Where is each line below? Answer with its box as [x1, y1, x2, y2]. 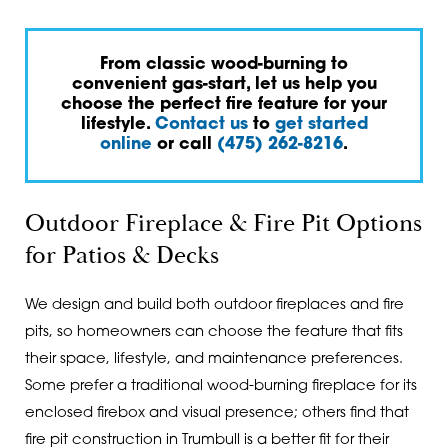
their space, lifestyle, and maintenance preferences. [24, 352, 403, 368]
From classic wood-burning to [100, 57, 348, 74]
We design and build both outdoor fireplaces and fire [24, 298, 404, 314]
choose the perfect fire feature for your [61, 97, 387, 114]
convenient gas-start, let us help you [71, 77, 377, 94]
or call [152, 137, 217, 154]
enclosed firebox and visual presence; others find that [24, 406, 409, 422]
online [100, 137, 152, 154]
